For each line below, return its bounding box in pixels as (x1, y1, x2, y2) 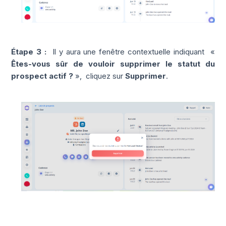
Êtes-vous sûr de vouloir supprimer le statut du (11, 59, 215, 69)
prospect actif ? (11, 71, 74, 81)
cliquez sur (84, 71, 126, 81)
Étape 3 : (11, 46, 49, 56)
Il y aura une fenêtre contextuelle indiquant (52, 46, 210, 56)
